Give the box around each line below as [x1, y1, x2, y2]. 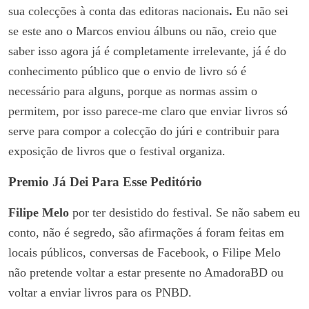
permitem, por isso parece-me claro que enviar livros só [8, 103, 291, 118]
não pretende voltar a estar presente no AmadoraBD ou [8, 265, 283, 279]
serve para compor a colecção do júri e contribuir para [8, 123, 279, 138]
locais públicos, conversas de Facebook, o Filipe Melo [8, 245, 281, 259]
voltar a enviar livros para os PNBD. [8, 285, 192, 299]
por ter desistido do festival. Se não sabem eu [69, 205, 300, 219]
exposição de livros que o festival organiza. [8, 143, 226, 158]
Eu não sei [236, 3, 288, 18]
